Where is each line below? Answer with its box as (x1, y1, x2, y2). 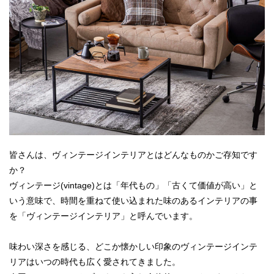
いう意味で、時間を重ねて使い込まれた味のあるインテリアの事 (9, 196, 257, 206)
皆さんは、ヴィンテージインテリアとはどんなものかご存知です (9, 150, 257, 160)
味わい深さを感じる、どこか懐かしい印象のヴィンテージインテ (9, 242, 257, 251)
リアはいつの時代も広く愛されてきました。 (9, 257, 180, 267)
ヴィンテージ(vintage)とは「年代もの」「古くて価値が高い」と (9, 180, 257, 190)
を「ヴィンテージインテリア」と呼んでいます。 (9, 211, 198, 221)
